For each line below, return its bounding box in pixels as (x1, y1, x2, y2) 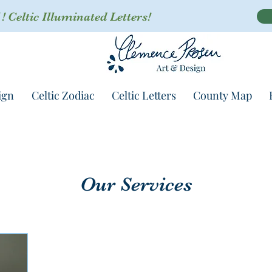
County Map (193, 88, 252, 103)
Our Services (80, 173, 192, 196)
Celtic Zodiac (32, 88, 95, 103)
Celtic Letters (112, 88, 176, 103)
